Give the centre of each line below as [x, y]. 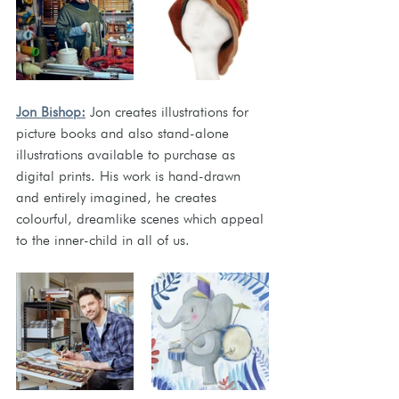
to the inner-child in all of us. [103, 240]
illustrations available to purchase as [128, 155]
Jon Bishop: [51, 112]
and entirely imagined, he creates [118, 197]
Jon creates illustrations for [171, 112]
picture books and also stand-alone [125, 133]
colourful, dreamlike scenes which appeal [142, 219]
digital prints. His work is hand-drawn [130, 176]
